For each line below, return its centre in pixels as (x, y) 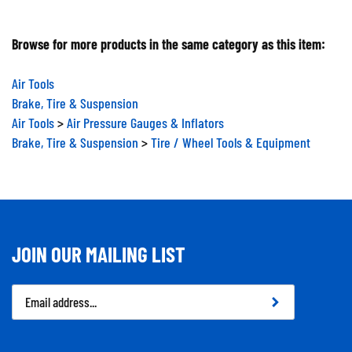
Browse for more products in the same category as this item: (169, 38)
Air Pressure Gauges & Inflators (145, 116)
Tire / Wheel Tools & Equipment (231, 136)
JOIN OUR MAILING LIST (99, 247)
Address (32, 306)
